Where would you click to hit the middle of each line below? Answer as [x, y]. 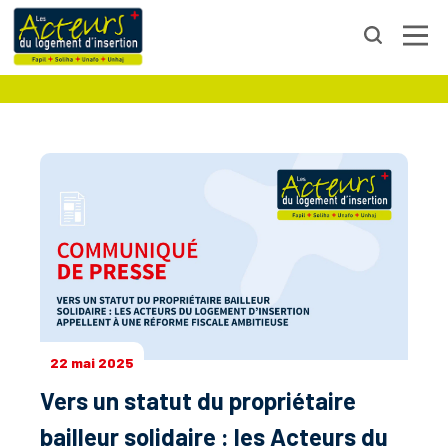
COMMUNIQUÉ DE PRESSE [224, 46]
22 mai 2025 [92, 362]
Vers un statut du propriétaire [198, 400]
